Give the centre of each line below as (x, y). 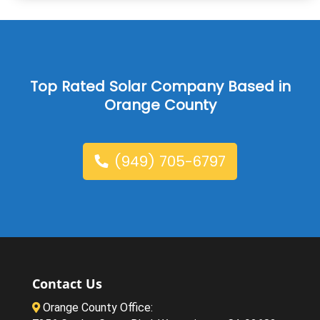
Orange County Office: (96, 308)
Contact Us (67, 284)
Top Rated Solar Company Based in (160, 87)
